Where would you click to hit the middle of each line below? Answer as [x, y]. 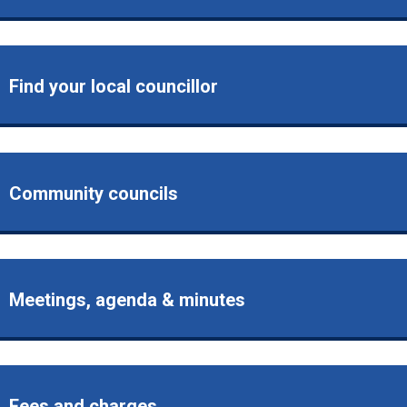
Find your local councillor [114, 87]
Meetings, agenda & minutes [127, 299]
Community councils [94, 193]
